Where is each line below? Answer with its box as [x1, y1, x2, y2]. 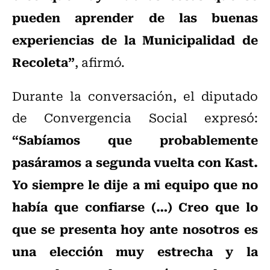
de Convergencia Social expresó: [12, 108, 258, 127]
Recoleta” [12, 52, 75, 72]
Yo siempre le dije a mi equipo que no [12, 174, 258, 194]
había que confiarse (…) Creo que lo [12, 196, 258, 216]
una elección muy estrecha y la [12, 241, 258, 261]
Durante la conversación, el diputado [12, 86, 258, 105]
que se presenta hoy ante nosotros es [12, 219, 258, 239]
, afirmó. [75, 52, 125, 72]
